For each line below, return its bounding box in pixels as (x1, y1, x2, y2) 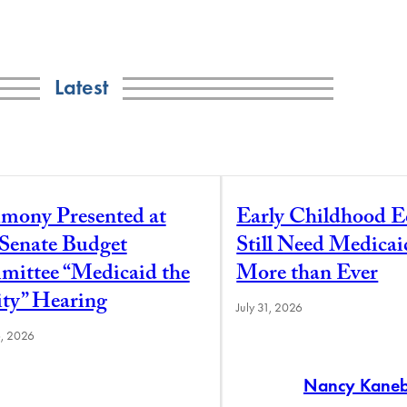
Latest (54, 73, 108, 100)
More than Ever (236, 256, 379, 294)
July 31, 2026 (236, 299, 303, 315)
